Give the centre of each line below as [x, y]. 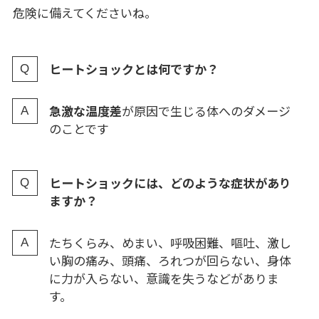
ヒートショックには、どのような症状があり [170, 182]
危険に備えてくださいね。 [84, 12]
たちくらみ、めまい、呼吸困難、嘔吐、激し [170, 242]
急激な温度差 [85, 110]
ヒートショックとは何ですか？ [134, 68]
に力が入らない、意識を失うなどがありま [164, 278]
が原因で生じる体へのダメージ [206, 110]
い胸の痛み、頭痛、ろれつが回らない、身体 [170, 260]
